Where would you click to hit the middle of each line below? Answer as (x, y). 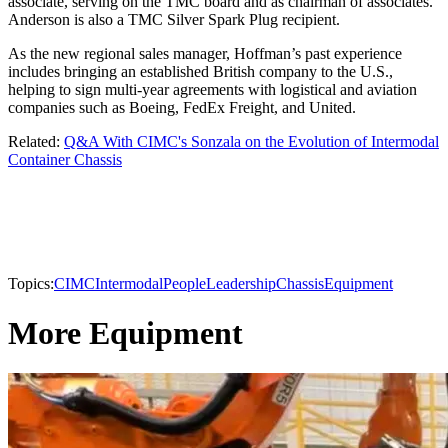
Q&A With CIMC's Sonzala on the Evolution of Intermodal (251, 142)
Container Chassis (65, 160)
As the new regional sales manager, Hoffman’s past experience (205, 54)
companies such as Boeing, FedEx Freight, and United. (182, 108)
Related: (36, 142)
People (184, 284)
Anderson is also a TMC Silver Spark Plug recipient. (174, 20)
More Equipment (125, 332)
